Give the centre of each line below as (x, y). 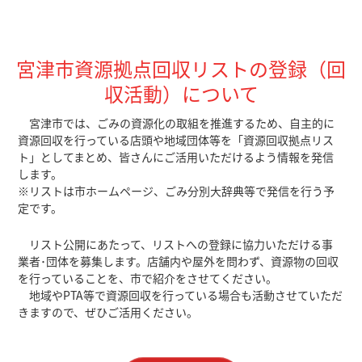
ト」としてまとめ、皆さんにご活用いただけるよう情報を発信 (176, 157)
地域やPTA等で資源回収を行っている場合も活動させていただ (181, 295)
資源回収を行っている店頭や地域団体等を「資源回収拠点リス (176, 140)
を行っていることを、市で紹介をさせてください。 (148, 278)
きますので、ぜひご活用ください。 (108, 312)
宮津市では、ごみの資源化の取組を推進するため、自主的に (177, 123)
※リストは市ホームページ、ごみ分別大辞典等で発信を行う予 (177, 191)
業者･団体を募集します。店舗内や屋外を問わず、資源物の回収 (179, 261)
